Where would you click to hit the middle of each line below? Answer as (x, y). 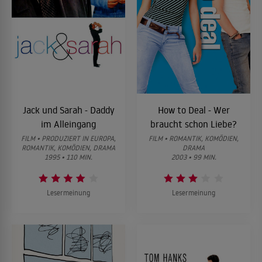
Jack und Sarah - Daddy (68, 110)
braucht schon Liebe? (194, 124)
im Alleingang (68, 124)
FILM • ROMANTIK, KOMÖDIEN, (194, 138)
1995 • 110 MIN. (68, 157)
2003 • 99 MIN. (194, 157)
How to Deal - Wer (194, 110)
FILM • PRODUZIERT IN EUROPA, (68, 138)
